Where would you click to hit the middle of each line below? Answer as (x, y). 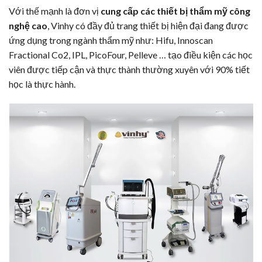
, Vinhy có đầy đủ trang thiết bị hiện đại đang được (148, 25)
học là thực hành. (42, 84)
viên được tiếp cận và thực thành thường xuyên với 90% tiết (129, 69)
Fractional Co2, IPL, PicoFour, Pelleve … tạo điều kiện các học (131, 54)
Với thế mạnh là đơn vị (55, 11)
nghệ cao (28, 25)
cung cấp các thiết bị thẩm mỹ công (175, 11)
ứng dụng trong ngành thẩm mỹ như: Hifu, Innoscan (111, 40)
